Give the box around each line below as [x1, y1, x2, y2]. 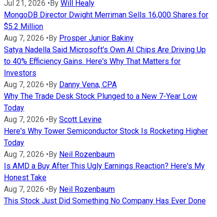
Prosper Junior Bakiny [59, 33, 134, 43]
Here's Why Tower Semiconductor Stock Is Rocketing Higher [4, 126, 208, 136]
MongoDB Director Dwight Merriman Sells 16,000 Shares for [4, 10, 208, 19]
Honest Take [4, 172, 46, 182]
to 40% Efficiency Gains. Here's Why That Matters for [4, 56, 181, 66]
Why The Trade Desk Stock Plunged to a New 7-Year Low [4, 91, 197, 101]
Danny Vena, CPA [59, 79, 117, 89]
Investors [4, 68, 36, 77]
